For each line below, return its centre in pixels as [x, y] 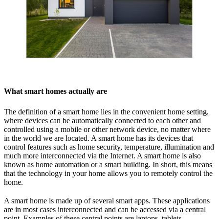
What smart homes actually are [55, 91]
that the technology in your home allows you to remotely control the [108, 173]
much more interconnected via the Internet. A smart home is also [102, 155]
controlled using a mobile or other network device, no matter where [107, 129]
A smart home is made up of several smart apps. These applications [107, 200]
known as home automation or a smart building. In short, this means [108, 164]
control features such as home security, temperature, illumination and [109, 147]
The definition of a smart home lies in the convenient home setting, [106, 111]
